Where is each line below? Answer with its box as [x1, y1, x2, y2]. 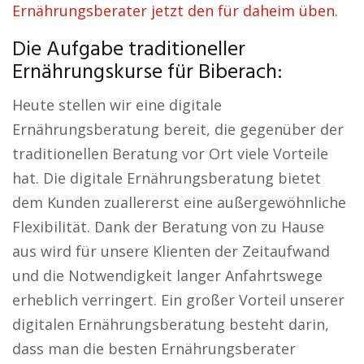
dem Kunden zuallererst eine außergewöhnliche [12, 193, 346, 212]
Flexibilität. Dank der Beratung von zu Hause [12, 217, 324, 236]
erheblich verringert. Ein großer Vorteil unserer [12, 290, 344, 310]
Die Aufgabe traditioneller [12, 33, 245, 67]
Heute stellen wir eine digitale [12, 95, 222, 115]
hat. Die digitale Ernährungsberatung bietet [12, 168, 321, 188]
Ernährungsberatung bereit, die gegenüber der [12, 119, 344, 139]
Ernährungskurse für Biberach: [12, 56, 283, 89]
